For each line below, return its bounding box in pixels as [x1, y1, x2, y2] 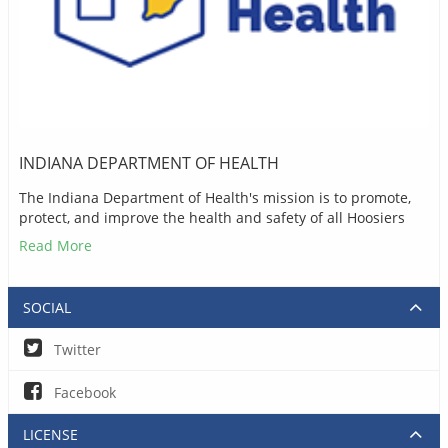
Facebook [50, 382, 116, 402]
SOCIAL [23, 297, 71, 317]
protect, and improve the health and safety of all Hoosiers [19, 207, 405, 227]
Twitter [50, 339, 101, 359]
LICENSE [23, 424, 78, 444]
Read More [19, 235, 92, 255]
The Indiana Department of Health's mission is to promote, [19, 187, 411, 207]
